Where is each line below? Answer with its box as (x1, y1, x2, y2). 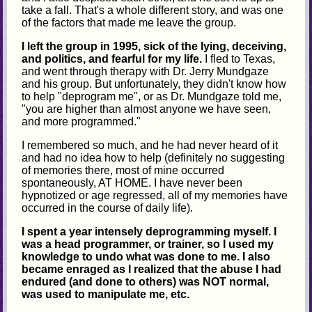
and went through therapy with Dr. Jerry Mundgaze (22, 65, 270, 77)
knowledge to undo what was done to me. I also (22, 250, 271, 263)
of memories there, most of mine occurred (22, 164, 225, 176)
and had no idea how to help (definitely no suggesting (22, 151, 286, 164)
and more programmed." (22, 115, 141, 127)
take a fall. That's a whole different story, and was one (22, 3, 284, 16)
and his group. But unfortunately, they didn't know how (22, 77, 287, 90)
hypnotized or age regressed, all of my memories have (22, 189, 288, 201)
